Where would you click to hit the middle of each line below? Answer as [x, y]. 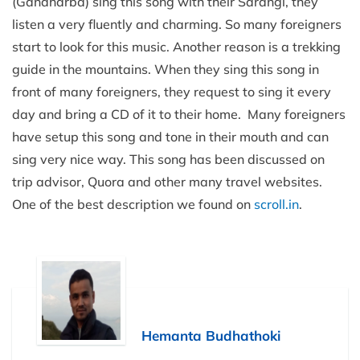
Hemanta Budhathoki [211, 335]
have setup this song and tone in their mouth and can [170, 136]
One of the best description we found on [133, 204]
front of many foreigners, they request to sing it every [172, 91]
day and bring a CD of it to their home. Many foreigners [179, 114]
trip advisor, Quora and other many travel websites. [167, 181]
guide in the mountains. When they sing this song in [166, 69]
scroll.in [276, 204]
